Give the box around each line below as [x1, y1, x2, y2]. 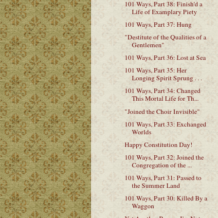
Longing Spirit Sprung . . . [131, 73, 202, 83]
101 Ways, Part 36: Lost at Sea [124, 53, 206, 62]
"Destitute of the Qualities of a [124, 33, 206, 41]
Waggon [131, 201, 154, 211]
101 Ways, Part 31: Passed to [124, 173, 201, 182]
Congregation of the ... [131, 160, 192, 169]
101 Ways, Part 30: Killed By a [124, 194, 207, 203]
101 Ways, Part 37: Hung [124, 19, 192, 29]
